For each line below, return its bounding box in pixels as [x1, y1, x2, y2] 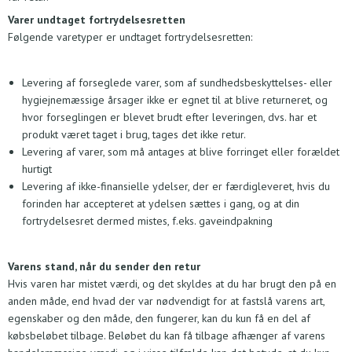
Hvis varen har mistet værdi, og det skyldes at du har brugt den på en [8, 277, 336, 291]
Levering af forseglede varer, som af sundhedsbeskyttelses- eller [21, 75, 332, 90]
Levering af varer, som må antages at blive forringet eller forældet [21, 145, 339, 159]
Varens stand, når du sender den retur [8, 259, 200, 274]
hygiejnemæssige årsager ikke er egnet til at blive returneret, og [21, 93, 328, 108]
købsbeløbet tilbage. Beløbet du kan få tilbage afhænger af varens [8, 328, 325, 343]
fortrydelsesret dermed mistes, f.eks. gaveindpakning [21, 214, 273, 229]
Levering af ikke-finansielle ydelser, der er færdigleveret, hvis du [21, 179, 330, 194]
